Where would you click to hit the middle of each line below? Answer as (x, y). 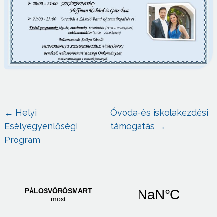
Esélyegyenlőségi (41, 126)
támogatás (134, 126)
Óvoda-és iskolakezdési (160, 113)
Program (22, 140)
